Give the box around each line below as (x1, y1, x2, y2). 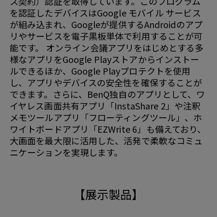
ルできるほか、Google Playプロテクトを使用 (10, 64, 191, 77)
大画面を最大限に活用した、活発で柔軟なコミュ (10, 134, 203, 147)
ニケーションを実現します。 (10, 145, 123, 158)
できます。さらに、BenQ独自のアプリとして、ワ (10, 87, 205, 100)
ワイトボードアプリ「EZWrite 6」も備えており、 (10, 122, 206, 135)
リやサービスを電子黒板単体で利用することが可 (10, 29, 203, 42)
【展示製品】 (73, 185, 144, 202)
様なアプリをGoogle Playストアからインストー (10, 52, 200, 65)
